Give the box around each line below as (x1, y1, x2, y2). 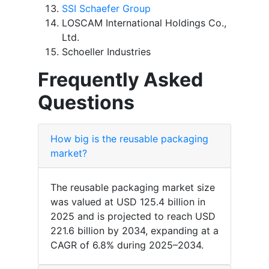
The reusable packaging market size (50, 181, 215, 194)
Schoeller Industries (62, 46, 151, 58)
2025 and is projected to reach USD (50, 210, 216, 223)
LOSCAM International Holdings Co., (62, 17, 226, 29)
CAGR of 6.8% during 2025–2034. (50, 239, 204, 252)
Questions (38, 91, 134, 115)
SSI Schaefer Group (62, 2, 151, 15)
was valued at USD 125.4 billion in (50, 196, 205, 208)
